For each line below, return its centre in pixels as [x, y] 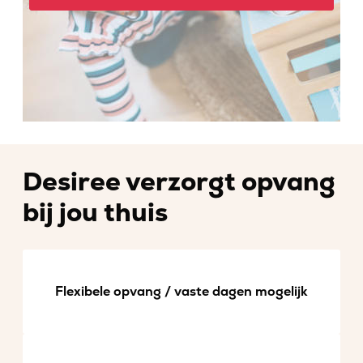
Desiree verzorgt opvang [179, 182]
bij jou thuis [95, 213]
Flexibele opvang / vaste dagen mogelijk [181, 292]
